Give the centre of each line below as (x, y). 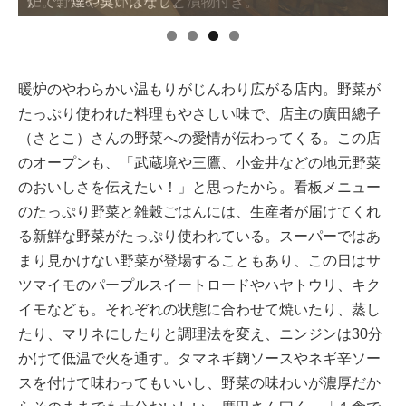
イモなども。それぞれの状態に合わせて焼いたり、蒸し (199, 309)
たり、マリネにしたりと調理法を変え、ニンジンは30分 (200, 333)
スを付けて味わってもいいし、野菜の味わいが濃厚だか (199, 382)
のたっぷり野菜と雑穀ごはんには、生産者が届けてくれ (199, 211)
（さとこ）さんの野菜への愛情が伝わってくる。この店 (199, 138)
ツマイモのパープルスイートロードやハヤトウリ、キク (199, 285)
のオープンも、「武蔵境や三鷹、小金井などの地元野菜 (199, 162)
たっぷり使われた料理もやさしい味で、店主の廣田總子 (199, 113)
